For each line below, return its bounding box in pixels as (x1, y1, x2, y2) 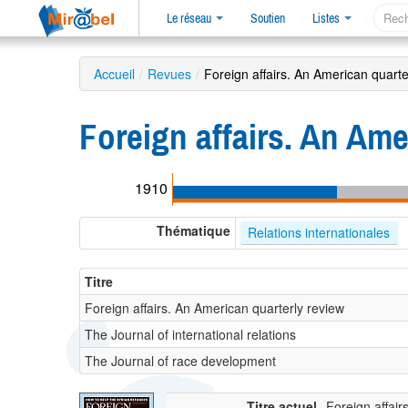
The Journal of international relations (85, 325, 296, 344)
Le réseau (167, 11, 214, 25)
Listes (312, 11, 342, 25)
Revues (148, 65, 191, 83)
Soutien (250, 11, 285, 25)
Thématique (157, 221, 230, 240)
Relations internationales (248, 223, 391, 242)
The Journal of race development (85, 352, 276, 371)
